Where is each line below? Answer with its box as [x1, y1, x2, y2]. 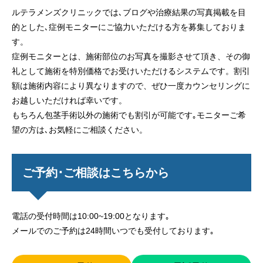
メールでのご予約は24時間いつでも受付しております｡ [12, 226, 214, 236]
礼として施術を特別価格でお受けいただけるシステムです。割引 [12, 66, 250, 76]
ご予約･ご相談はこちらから [22, 166, 169, 180]
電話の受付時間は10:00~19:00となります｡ [12, 211, 170, 221]
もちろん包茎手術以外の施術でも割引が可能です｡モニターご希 [12, 110, 246, 120]
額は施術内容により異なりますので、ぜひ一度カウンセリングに [12, 81, 250, 91]
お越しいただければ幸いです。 [12, 96, 127, 106]
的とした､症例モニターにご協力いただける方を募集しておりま [12, 22, 246, 32]
